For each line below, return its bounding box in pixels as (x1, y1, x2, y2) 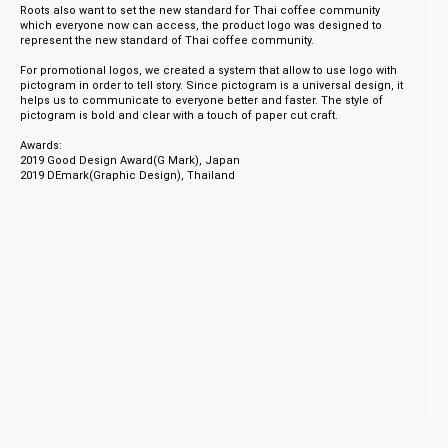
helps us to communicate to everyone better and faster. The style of (20, 94, 383, 108)
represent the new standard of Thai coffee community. (20, 34, 314, 48)
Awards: (20, 139, 62, 153)
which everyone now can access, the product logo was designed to (20, 19, 382, 33)
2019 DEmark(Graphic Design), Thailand (20, 169, 235, 183)
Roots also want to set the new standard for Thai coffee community (20, 4, 380, 18)
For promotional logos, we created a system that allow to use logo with (20, 64, 397, 78)
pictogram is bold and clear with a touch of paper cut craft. (20, 109, 338, 123)
